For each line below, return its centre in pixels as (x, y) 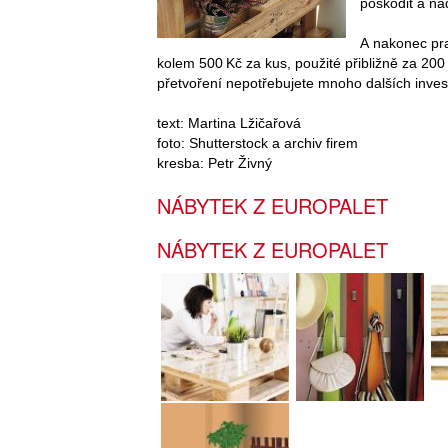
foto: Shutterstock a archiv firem (257, 142)
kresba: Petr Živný (214, 162)
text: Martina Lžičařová (229, 122)
